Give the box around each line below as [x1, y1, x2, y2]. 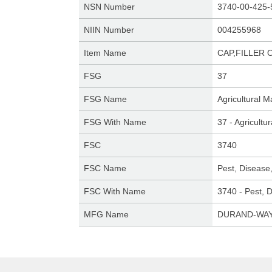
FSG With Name [83, 117, 146, 127]
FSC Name [83, 163, 126, 173]
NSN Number [83, 2, 135, 12]
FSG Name [83, 94, 127, 104]
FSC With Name [83, 186, 146, 196]
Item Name [83, 48, 126, 58]
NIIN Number [83, 25, 134, 35]
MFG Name [83, 209, 129, 219]
